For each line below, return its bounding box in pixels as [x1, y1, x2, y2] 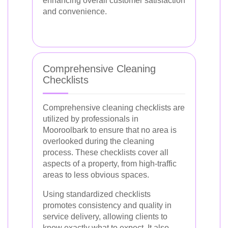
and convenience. [43, 7, 107, 16]
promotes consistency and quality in [43, 201, 172, 210]
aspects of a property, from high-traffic [43, 159, 177, 168]
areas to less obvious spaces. [43, 170, 149, 179]
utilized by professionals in [43, 114, 138, 123]
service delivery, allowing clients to [43, 212, 167, 221]
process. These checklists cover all [43, 148, 168, 157]
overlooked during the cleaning [43, 136, 154, 146]
